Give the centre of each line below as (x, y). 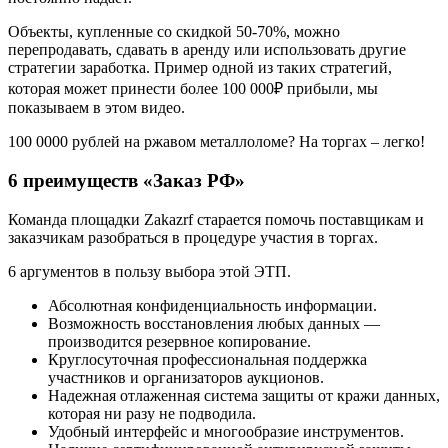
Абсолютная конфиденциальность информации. (212, 305)
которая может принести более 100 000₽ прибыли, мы (193, 89)
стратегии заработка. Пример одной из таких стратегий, (200, 68)
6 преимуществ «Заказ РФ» (126, 180)
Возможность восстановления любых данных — (214, 323)
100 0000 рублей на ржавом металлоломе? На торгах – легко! (216, 142)
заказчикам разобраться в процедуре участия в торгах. (193, 237)
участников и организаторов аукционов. (186, 377)
